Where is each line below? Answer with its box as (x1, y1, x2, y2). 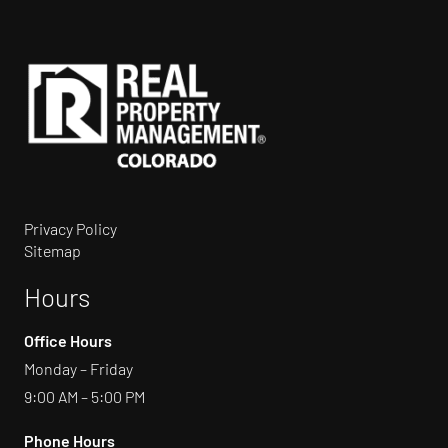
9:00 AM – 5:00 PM (24, 387, 145, 407)
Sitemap (24, 241, 81, 261)
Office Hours (24, 331, 112, 351)
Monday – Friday (24, 359, 133, 379)
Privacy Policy (24, 219, 117, 239)
